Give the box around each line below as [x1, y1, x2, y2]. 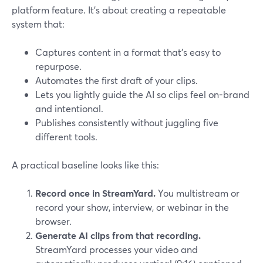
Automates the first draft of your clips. [35, 74, 198, 86]
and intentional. [35, 102, 103, 114]
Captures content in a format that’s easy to [35, 46, 221, 58]
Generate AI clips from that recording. [35, 229, 201, 241]
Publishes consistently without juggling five [35, 116, 218, 129]
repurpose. [35, 60, 82, 72]
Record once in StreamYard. [35, 187, 156, 199]
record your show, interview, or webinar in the [35, 201, 229, 213]
